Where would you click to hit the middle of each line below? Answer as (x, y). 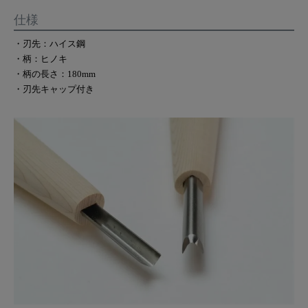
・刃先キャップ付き (54, 89)
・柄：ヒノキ (41, 58)
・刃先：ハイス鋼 (49, 43)
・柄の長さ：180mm (55, 74)
